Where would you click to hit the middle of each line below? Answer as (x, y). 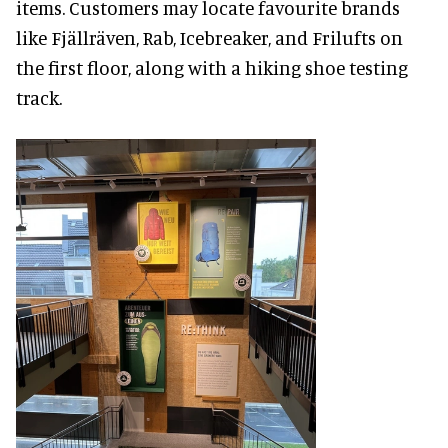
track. (39, 97)
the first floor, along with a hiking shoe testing (212, 67)
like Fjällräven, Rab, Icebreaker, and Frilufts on (209, 37)
